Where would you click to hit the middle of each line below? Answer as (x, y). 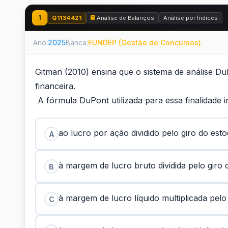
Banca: (77, 42)
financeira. (55, 86)
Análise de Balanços (125, 18)
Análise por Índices (191, 18)
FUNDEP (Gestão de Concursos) (145, 42)
